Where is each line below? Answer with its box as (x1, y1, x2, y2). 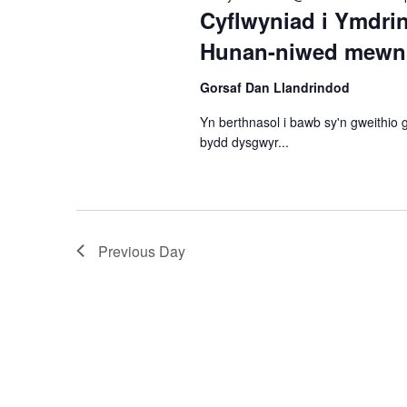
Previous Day (98, 240, 185, 262)
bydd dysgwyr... (199, 132, 289, 151)
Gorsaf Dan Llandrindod (199, 77, 350, 96)
